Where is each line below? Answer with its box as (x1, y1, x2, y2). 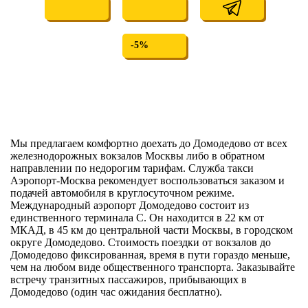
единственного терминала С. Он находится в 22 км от (10, 211, 264, 223)
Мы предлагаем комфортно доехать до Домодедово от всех (10, 137, 287, 149)
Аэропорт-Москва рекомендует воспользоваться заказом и (10, 174, 285, 186)
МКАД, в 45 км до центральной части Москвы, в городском (10, 223, 293, 236)
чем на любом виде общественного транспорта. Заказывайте (10, 261, 295, 273)
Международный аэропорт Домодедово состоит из (10, 199, 249, 211)
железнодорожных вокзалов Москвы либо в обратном (10, 149, 265, 162)
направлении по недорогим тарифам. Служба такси (10, 162, 254, 174)
